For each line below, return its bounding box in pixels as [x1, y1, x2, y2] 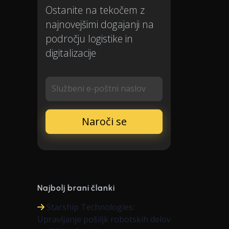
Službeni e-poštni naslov [52, 83, 146, 95]
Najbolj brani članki [37, 183, 116, 193]
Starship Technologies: [47, 201, 134, 213]
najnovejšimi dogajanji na [45, 17, 154, 31]
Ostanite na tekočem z [45, 3, 145, 17]
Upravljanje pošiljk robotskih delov [37, 214, 171, 225]
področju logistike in [45, 32, 133, 45]
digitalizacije [45, 46, 96, 60]
